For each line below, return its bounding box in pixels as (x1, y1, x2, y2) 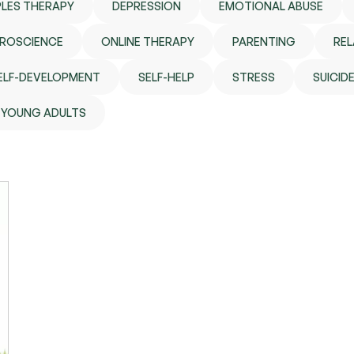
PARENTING (232, 35, 296, 48)
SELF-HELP (138, 70, 194, 84)
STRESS (232, 70, 275, 84)
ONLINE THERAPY (101, 35, 194, 48)
